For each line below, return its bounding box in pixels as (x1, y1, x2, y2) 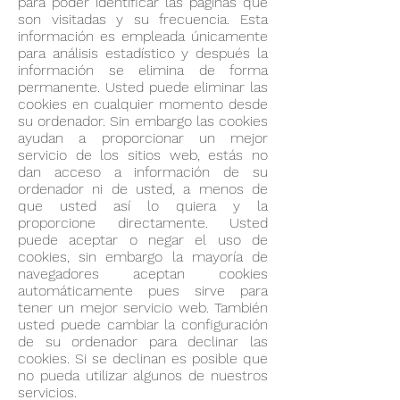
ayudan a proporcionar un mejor (18, 129, 268, 146)
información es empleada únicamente (18, 28, 268, 45)
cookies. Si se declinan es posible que (18, 350, 268, 367)
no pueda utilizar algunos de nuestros (18, 367, 268, 384)
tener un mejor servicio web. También (18, 299, 268, 316)
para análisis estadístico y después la (18, 45, 268, 62)
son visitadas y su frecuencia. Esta (18, 11, 268, 28)
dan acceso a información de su (18, 163, 268, 180)
